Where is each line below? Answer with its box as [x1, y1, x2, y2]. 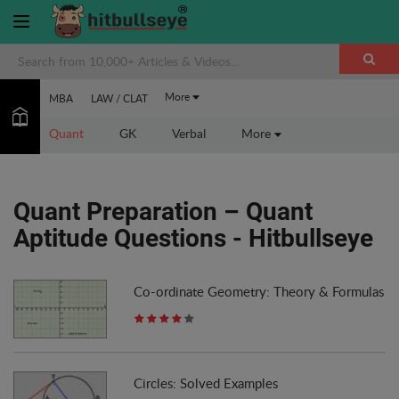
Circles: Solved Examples [133, 373, 278, 392]
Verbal [171, 125, 206, 142]
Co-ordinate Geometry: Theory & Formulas [133, 282, 384, 300]
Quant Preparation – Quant [13, 197, 313, 226]
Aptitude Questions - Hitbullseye [13, 224, 373, 253]
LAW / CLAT [90, 91, 148, 105]
